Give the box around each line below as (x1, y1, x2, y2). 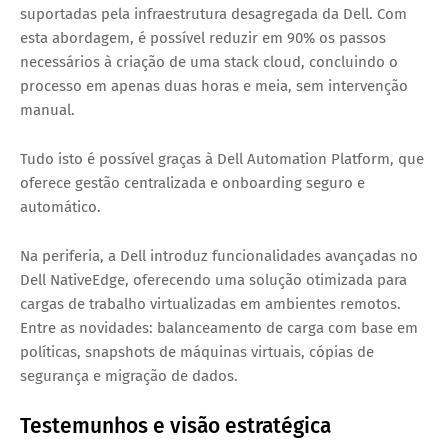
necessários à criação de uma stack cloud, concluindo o (20, 53, 398, 72)
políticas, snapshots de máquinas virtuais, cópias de (20, 343, 374, 362)
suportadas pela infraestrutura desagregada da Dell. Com (20, 5, 407, 24)
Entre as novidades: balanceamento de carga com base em (20, 319, 418, 338)
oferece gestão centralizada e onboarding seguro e (20, 174, 365, 193)
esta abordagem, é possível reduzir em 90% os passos (20, 29, 386, 48)
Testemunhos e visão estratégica (20, 413, 336, 440)
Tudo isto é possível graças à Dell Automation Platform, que (20, 150, 424, 169)
